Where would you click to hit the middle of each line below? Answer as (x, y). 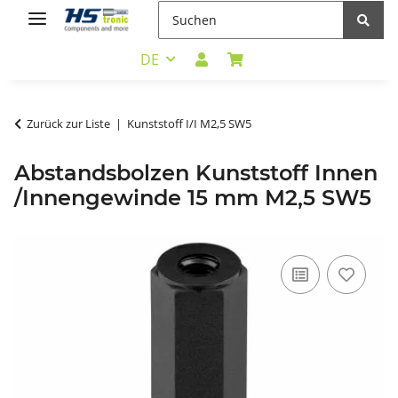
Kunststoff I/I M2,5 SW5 (189, 123)
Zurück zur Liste (68, 123)
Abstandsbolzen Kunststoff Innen (196, 172)
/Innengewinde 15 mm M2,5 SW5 (193, 197)
